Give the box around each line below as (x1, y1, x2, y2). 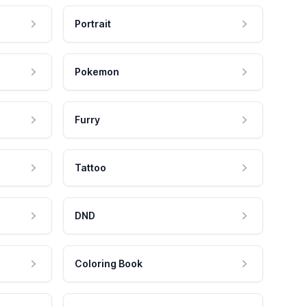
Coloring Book (75, 258, 143, 270)
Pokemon (75, 66, 119, 78)
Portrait (75, 18, 111, 30)
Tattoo (75, 162, 106, 174)
